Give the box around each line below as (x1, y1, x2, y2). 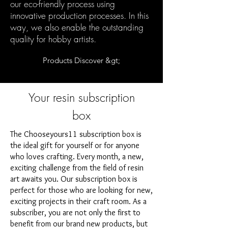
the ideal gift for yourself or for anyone (10, 140, 139, 150)
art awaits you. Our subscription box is (10, 174, 137, 184)
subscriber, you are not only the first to (10, 207, 140, 217)
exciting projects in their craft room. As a (10, 196, 147, 206)
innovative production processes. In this (10, 9, 149, 21)
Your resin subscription (28, 89, 135, 105)
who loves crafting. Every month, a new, (10, 151, 144, 161)
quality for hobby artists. (10, 33, 99, 45)
